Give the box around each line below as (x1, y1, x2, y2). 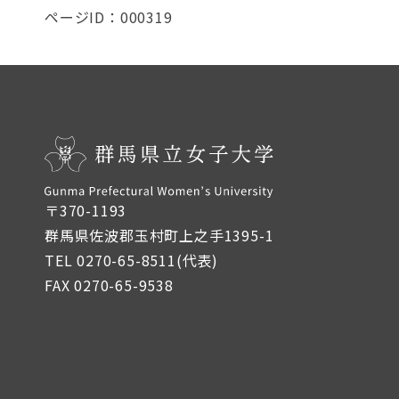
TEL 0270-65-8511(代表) (45, 249, 219, 272)
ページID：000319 (45, 5, 173, 28)
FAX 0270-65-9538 (45, 274, 174, 297)
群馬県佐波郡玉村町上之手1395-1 (45, 224, 274, 247)
